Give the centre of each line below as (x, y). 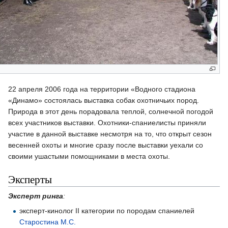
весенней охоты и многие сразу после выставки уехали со (106, 145)
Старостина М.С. (48, 222)
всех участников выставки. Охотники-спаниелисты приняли (107, 122)
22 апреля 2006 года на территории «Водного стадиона (102, 89)
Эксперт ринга (36, 196)
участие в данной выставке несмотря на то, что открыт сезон (110, 134)
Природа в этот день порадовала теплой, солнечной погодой (111, 111)
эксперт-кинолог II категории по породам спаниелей (107, 210)
